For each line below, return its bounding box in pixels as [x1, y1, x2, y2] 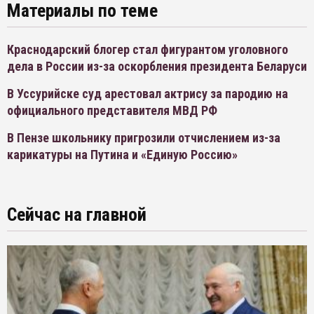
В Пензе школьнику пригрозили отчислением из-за [7, 130, 280, 146]
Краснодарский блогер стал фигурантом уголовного [7, 42, 288, 57]
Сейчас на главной [7, 204, 146, 226]
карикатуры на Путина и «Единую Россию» [7, 147, 238, 163]
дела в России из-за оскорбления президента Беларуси [7, 59, 307, 74]
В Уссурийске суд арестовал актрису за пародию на [7, 86, 288, 102]
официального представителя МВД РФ [7, 103, 217, 118]
